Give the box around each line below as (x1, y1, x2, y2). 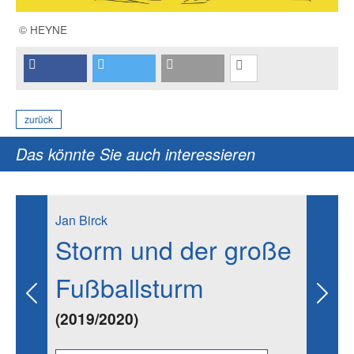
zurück (24, 111, 53, 126)
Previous (30, 292, 81, 311)
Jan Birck (55, 210, 107, 229)
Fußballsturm (55, 268, 204, 305)
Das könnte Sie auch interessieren (16, 141, 255, 165)
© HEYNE (19, 21, 67, 37)
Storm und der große (55, 230, 292, 267)
